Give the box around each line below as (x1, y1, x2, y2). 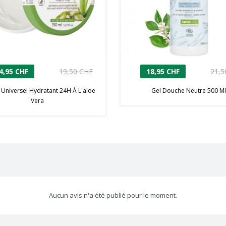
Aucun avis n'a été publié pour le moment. (49, 191, 177, 200)
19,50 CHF (59, 67, 93, 77)
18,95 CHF (146, 67, 180, 77)
